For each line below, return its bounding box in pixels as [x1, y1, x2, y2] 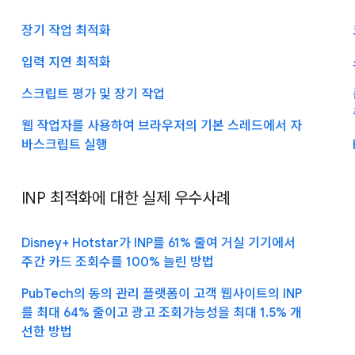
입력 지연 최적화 [21, 54, 111, 71]
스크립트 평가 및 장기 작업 [21, 86, 165, 102]
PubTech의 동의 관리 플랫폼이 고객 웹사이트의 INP [21, 285, 302, 302]
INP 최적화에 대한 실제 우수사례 [21, 188, 231, 208]
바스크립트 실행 [21, 136, 108, 153]
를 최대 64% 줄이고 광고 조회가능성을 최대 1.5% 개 [21, 304, 302, 321]
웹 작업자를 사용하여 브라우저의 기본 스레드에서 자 [21, 117, 302, 134]
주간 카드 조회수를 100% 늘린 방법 [21, 254, 214, 270]
